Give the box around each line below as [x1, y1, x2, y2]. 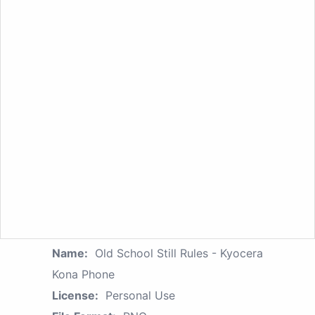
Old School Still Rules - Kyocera [95, 245, 263, 260]
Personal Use [105, 288, 175, 302]
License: [52, 288, 98, 302]
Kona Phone [52, 266, 115, 281]
